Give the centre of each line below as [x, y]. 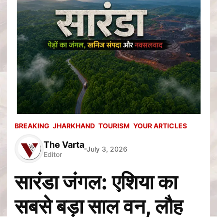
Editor [53, 154]
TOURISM [114, 126]
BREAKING [32, 126]
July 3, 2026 [107, 149]
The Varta [64, 144]
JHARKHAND [74, 126]
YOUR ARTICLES [160, 126]
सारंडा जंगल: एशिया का [96, 182]
